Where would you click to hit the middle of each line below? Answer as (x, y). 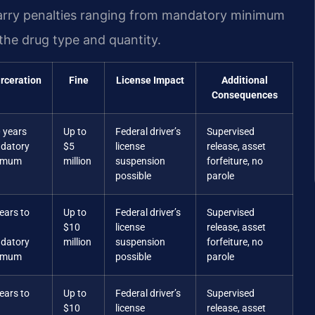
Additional (244, 80)
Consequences (244, 95)
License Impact (150, 80)
